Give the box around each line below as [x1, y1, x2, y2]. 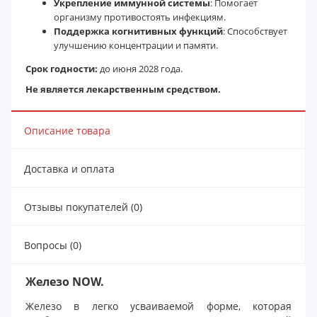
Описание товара [24, 123, 110, 137]
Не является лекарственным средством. [25, 82, 221, 96]
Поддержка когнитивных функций [54, 24, 223, 38]
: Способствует [223, 24, 287, 38]
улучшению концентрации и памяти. [54, 38, 218, 52]
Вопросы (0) [24, 238, 81, 252]
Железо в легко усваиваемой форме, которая [25, 299, 292, 313]
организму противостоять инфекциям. [54, 10, 226, 23]
